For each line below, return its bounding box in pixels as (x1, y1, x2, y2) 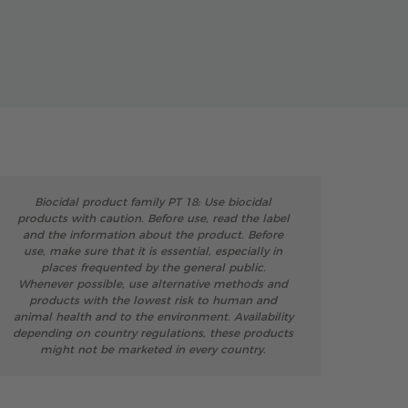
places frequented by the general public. (40, 262, 266, 273)
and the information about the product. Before (23, 229, 283, 240)
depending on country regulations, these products (13, 328, 293, 339)
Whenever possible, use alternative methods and (18, 279, 288, 290)
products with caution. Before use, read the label (16, 213, 290, 224)
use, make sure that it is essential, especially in (24, 246, 282, 257)
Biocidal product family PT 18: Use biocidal (35, 197, 271, 208)
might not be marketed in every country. (40, 344, 266, 355)
